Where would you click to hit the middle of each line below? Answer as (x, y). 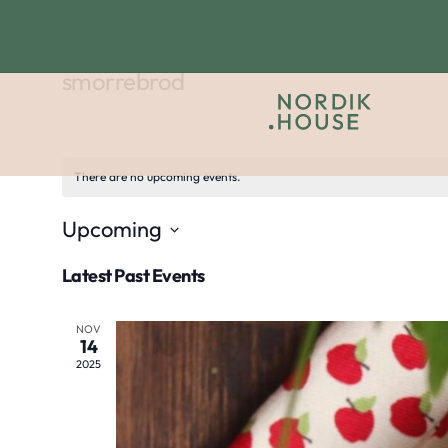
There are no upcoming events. (156, 176)
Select (80, 259)
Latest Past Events (133, 275)
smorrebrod (123, 81)
